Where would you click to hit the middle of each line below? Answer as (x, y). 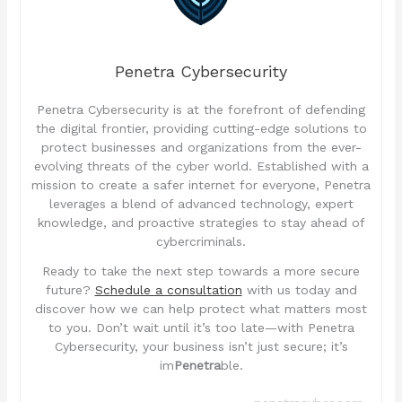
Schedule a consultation (168, 289)
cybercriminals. (201, 241)
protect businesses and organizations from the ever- (201, 147)
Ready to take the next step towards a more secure (201, 271)
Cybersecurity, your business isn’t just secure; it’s (201, 346)
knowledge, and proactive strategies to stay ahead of (201, 222)
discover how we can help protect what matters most (201, 308)
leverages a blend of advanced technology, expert (201, 203)
